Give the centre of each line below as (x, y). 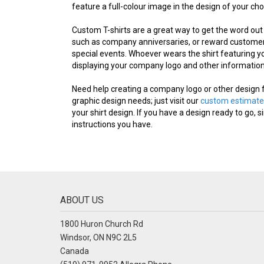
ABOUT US (82, 200)
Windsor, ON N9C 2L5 (98, 237)
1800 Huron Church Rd (102, 224)
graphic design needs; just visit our (136, 100)
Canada (75, 251)
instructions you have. (112, 124)
